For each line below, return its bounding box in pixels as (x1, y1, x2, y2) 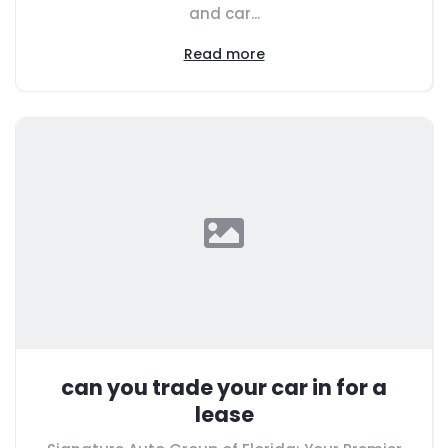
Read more (183, 43, 265, 64)
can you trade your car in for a (61, 372, 387, 402)
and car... (188, 2, 260, 24)
